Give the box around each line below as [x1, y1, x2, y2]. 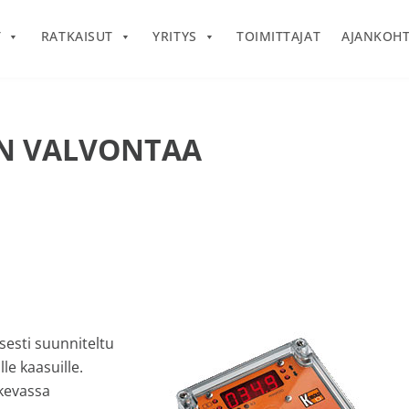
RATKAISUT [40, 28, 113, 45]
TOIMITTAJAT [236, 28, 321, 45]
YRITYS [152, 28, 197, 45]
